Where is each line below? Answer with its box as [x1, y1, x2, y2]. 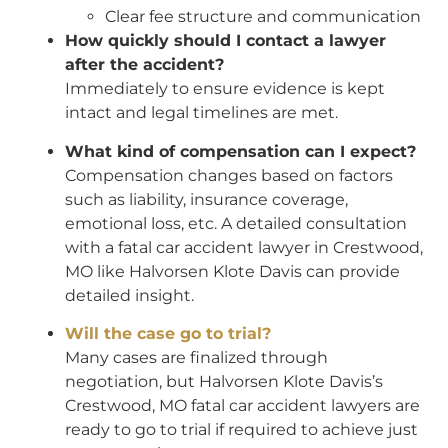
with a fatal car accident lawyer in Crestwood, [65, 237, 423, 257]
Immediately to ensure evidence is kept [65, 79, 385, 99]
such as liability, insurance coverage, [65, 189, 348, 209]
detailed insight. [65, 285, 194, 305]
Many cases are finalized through [65, 348, 328, 368]
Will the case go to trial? [65, 324, 271, 344]
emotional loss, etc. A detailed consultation [65, 213, 407, 233]
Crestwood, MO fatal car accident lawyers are [65, 396, 420, 416]
